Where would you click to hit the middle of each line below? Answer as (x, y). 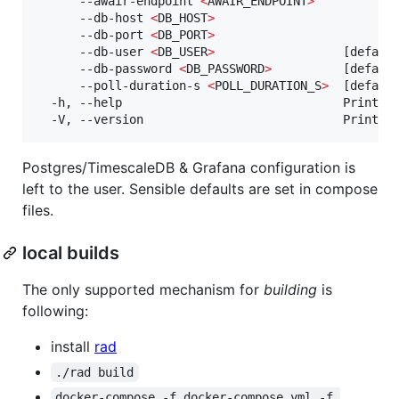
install (73, 346)
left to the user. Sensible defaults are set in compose (200, 188)
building (290, 289)
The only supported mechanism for (143, 289)
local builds (71, 252)
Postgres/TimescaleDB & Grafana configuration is (189, 167)
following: (55, 310)
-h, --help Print (211, 102)
